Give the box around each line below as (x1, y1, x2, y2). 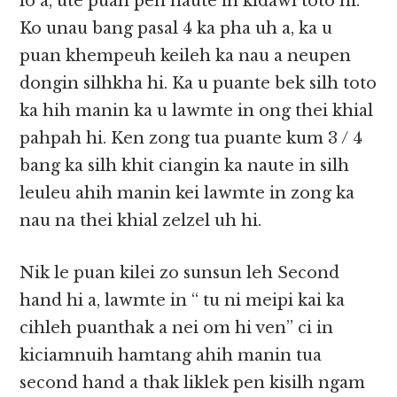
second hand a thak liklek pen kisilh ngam (19, 373, 366, 393)
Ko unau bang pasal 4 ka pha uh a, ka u (19, 19, 333, 39)
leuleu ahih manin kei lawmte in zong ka (19, 183, 355, 204)
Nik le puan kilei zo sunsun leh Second (19, 263, 340, 284)
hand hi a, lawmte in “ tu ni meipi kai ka (19, 291, 346, 311)
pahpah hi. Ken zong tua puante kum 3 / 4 (19, 128, 363, 149)
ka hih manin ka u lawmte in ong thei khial (19, 101, 374, 121)
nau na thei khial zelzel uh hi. (19, 211, 262, 231)
